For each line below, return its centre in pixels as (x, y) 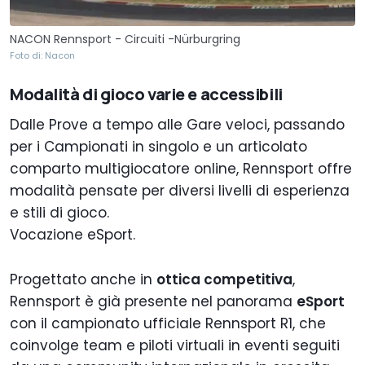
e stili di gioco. (59, 213)
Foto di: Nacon (42, 56)
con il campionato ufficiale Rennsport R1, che (168, 324)
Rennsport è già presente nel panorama (153, 302)
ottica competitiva (224, 280)
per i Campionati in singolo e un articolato (158, 147)
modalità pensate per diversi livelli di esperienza (180, 191)
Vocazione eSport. (73, 235)
